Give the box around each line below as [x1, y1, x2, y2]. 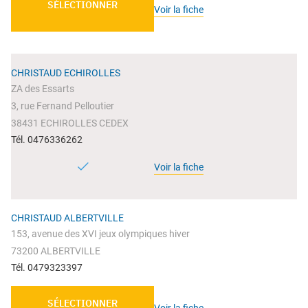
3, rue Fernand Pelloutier [11, 100, 114, 112]
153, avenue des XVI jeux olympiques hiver [11, 228, 190, 240]
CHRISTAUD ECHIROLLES [11, 67, 120, 79]
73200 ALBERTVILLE [11, 245, 100, 257]
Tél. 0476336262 [11, 134, 82, 146]
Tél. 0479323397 [11, 262, 82, 274]
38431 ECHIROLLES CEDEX [11, 118, 129, 129]
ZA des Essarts [11, 83, 74, 95]
